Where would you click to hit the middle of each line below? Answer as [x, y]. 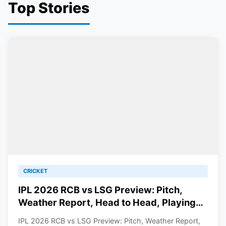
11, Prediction [48, 215]
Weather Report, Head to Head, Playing [107, 202]
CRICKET [35, 171]
